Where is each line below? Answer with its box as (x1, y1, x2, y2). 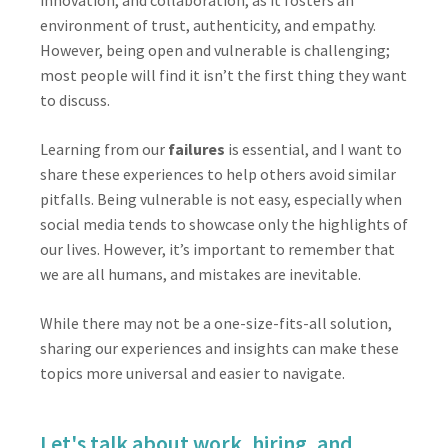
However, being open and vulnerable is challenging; (40, 40, 390, 60)
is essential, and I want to (225, 139, 402, 159)
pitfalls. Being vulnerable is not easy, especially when (40, 189, 402, 209)
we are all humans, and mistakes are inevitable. (40, 264, 361, 284)
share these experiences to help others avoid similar (40, 164, 396, 184)
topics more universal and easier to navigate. (40, 363, 345, 383)
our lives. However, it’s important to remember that (40, 239, 395, 259)
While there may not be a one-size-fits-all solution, (40, 313, 392, 333)
